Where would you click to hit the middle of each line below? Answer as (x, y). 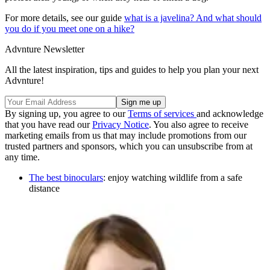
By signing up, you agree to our (66, 113)
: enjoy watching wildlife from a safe (173, 177)
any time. (22, 157)
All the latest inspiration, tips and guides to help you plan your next (132, 69)
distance (44, 188)
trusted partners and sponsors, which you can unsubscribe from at (129, 146)
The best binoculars (66, 177)
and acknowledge (230, 113)
